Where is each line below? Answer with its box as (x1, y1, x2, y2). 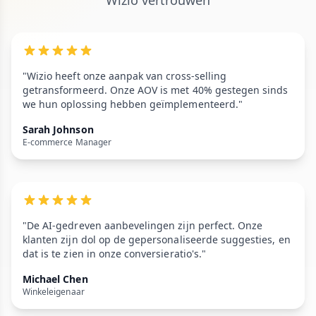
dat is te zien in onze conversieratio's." (23, 247, 206, 260)
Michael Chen (23, 272, 88, 286)
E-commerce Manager (23, 136, 111, 148)
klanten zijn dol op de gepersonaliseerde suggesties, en (23, 233, 291, 246)
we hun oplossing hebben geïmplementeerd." (23, 97, 243, 111)
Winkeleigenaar (23, 286, 85, 298)
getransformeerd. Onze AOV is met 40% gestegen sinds (23, 83, 288, 97)
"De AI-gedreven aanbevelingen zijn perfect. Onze (23, 219, 263, 232)
